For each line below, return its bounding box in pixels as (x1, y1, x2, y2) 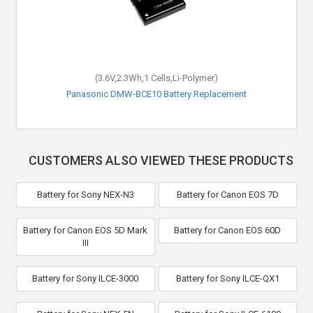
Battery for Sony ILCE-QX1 (175, 273, 279, 284)
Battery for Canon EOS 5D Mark (23, 225, 148, 235)
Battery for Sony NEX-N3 (36, 189, 134, 200)
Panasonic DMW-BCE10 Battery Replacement (66, 89, 247, 99)
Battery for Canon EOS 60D (174, 225, 282, 235)
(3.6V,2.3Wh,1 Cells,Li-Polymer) (95, 73, 218, 83)
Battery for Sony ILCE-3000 (32, 273, 139, 284)
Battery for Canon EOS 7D (176, 189, 279, 200)
